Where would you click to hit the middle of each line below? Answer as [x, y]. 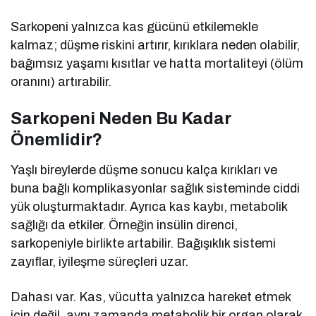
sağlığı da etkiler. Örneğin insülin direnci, [124, 225]
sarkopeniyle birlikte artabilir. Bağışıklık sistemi [144, 243]
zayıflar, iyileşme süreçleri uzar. [100, 261]
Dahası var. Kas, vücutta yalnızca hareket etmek [151, 297]
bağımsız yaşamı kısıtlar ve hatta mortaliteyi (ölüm [157, 63]
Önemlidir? [56, 139]
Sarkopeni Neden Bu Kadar [121, 118]
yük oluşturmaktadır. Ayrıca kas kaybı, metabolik [149, 206]
